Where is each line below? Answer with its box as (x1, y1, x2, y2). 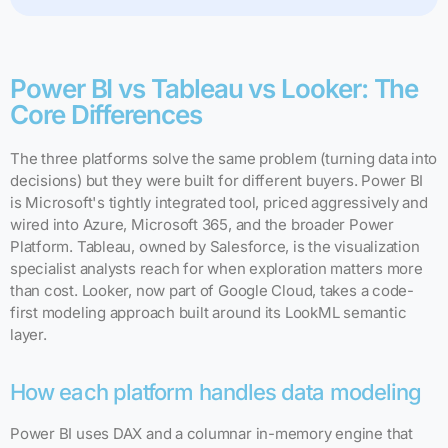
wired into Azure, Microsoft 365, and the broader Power (10, 215, 394, 235)
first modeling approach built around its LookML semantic (10, 303, 407, 323)
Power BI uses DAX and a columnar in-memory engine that (10, 424, 413, 444)
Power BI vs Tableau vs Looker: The (10, 73, 419, 105)
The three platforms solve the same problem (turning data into (10, 149, 438, 169)
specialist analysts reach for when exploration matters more (10, 259, 423, 279)
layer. (10, 325, 47, 345)
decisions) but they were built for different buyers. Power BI (10, 171, 424, 191)
